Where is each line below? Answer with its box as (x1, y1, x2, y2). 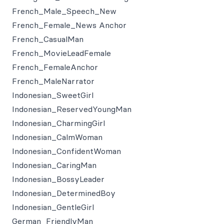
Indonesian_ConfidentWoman (12, 146, 121, 156)
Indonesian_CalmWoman (12, 132, 102, 142)
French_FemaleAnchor (12, 62, 98, 72)
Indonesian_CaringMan (12, 160, 96, 170)
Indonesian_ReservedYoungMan (12, 104, 131, 114)
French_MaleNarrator (12, 76, 94, 86)
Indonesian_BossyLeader (12, 174, 104, 184)
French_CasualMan (12, 34, 83, 44)
